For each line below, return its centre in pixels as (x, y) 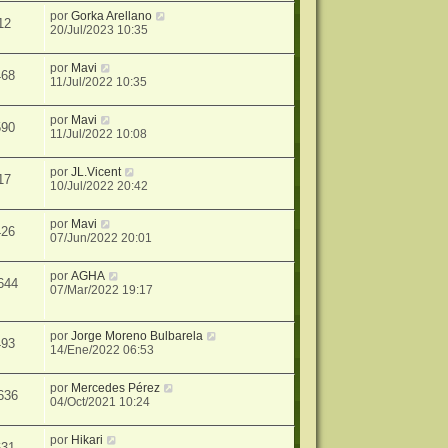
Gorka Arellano (112, 16)
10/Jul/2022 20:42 (99, 186)
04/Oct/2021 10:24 (100, 401)
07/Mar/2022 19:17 (102, 290)
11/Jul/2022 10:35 (99, 82)
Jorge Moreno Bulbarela (137, 335)
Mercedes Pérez (116, 387)
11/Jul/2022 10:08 (99, 134)
